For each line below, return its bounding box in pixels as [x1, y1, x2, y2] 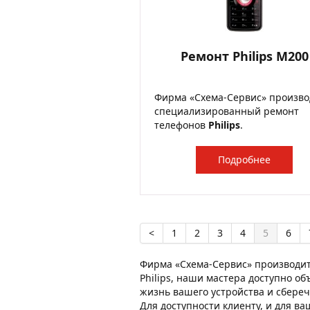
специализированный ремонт [154, 104, 299, 118]
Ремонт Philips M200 [180, 48, 309, 64]
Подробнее [218, 153, 271, 166]
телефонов [154, 118, 208, 131]
